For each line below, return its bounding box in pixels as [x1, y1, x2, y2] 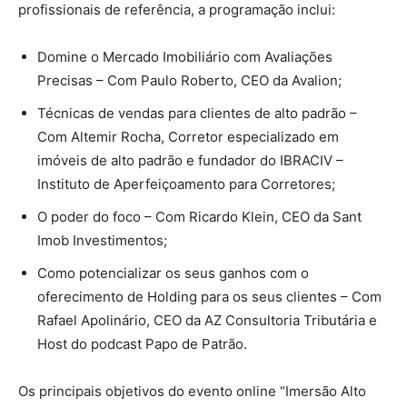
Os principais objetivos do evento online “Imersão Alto [18, 382, 366, 401]
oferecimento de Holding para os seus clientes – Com [37, 288, 382, 306]
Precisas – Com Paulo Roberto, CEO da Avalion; [37, 72, 342, 90]
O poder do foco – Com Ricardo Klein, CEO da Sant [37, 208, 362, 226]
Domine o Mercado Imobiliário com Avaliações [37, 48, 333, 66]
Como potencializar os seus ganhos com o [37, 264, 309, 283]
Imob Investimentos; [37, 232, 167, 250]
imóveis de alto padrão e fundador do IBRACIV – [37, 152, 343, 170]
